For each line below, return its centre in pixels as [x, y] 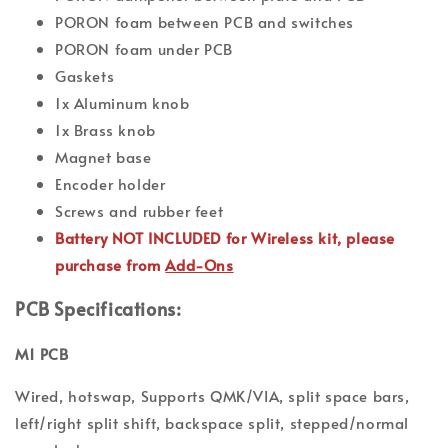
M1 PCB [42, 354]
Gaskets [85, 76]
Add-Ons [199, 265]
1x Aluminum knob [122, 103]
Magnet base [103, 157]
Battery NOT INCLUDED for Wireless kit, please [225, 238]
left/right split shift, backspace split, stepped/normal [212, 423]
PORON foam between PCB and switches [204, 22]
